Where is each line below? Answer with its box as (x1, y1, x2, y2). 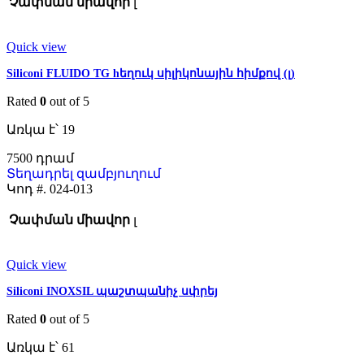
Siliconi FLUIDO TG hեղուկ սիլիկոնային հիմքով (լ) (6, 67, 295, 80)
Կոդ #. (6, 182, 50, 197)
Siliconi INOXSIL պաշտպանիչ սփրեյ (6, 285, 218, 298)
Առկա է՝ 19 (6, 123, 75, 137)
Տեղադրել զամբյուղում (6, 167, 161, 181)
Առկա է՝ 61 (6, 340, 75, 355)
